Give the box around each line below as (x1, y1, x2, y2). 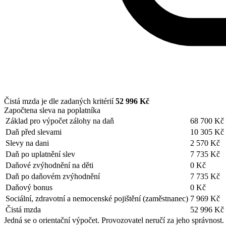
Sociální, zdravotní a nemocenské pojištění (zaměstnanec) (6, 194, 188, 203)
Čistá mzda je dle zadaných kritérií (4, 96, 116, 105)
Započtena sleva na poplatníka (4, 105, 100, 115)
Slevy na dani (6, 138, 49, 147)
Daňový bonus (6, 183, 52, 192)
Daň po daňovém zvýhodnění (6, 172, 100, 181)
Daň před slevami (6, 127, 62, 136)
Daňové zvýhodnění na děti (6, 160, 93, 169)
